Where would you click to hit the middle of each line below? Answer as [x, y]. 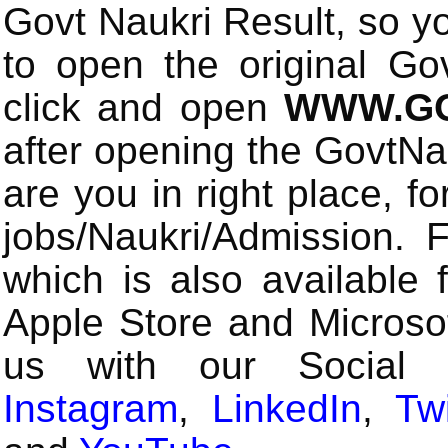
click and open [143, 107]
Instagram [90, 408]
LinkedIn [286, 408]
